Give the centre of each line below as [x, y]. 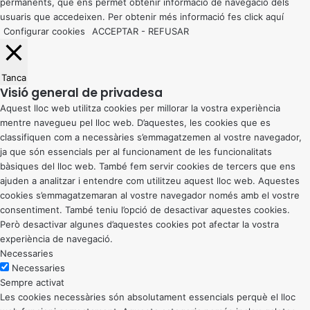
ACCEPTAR [115, 31]
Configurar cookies [44, 31]
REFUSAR [168, 31]
